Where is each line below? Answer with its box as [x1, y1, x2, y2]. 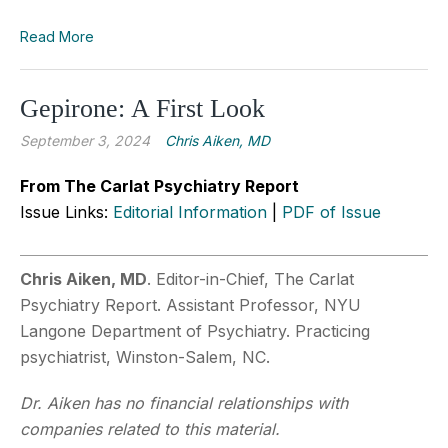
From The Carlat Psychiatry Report [20, 175, 299, 196]
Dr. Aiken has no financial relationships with [20, 392, 348, 413]
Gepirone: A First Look [20, 93, 265, 123]
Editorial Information [113, 201, 267, 222]
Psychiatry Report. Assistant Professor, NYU [20, 294, 361, 315]
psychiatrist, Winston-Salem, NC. [20, 346, 270, 367]
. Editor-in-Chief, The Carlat [147, 268, 354, 289]
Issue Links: [20, 201, 113, 222]
